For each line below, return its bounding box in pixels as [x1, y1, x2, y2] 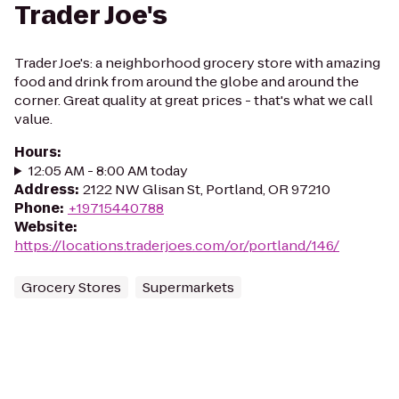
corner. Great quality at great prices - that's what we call [14, 91, 373, 110]
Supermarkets [142, 278, 234, 297]
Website [14, 217, 73, 236]
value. [14, 110, 53, 128]
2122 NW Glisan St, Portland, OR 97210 [83, 180, 330, 199]
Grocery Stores [21, 278, 121, 297]
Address [14, 180, 75, 199]
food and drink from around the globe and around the [14, 72, 359, 91]
